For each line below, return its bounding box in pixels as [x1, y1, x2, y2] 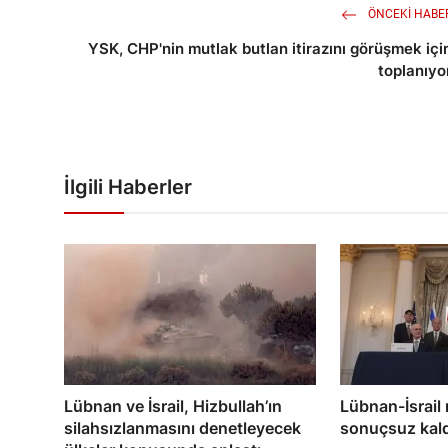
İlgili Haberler [64, 175, 192, 200]
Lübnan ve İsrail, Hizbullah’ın [64, 395, 282, 416]
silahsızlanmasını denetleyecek [64, 417, 301, 438]
